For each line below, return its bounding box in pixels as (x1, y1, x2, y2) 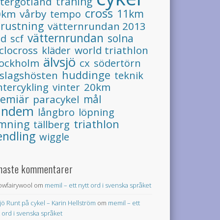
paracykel (33, 92, 80, 107)
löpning (79, 105, 115, 119)
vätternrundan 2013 (48, 19, 146, 33)
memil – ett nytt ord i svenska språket (45, 181, 152, 190)
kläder (42, 44, 71, 57)
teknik (114, 69, 144, 82)
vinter (53, 81, 81, 94)
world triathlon (75, 43, 149, 57)
